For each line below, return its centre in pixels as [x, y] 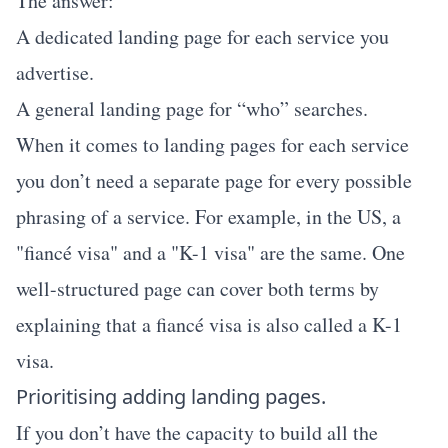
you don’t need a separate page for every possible [214, 180]
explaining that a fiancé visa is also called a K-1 [209, 324]
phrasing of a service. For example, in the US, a [208, 216]
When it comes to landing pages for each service [212, 144]
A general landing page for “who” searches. [192, 108]
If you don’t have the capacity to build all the [197, 432]
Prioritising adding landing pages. [171, 396]
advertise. [55, 72]
